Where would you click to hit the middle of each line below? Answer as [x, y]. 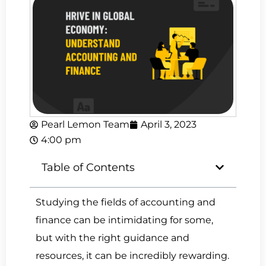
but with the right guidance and [113, 238]
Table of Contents [88, 168]
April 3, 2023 [169, 125]
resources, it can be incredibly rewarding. [132, 256]
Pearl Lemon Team [85, 125]
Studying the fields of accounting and [126, 202]
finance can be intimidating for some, [124, 220]
